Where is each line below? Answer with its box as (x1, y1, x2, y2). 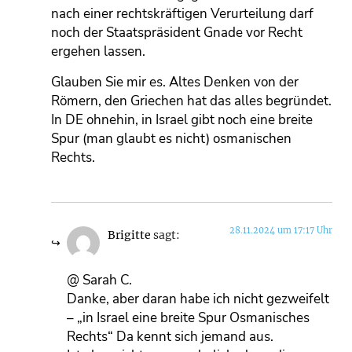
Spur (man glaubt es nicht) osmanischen (51, 129, 291, 148)
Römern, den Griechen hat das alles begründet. (51, 91, 332, 110)
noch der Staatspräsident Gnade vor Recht (51, 24, 302, 42)
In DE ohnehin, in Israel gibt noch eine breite (51, 110, 313, 129)
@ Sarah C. (67, 270, 132, 289)
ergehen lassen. (51, 42, 145, 61)
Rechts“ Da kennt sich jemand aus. (67, 327, 273, 346)
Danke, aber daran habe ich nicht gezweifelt (67, 289, 329, 308)
